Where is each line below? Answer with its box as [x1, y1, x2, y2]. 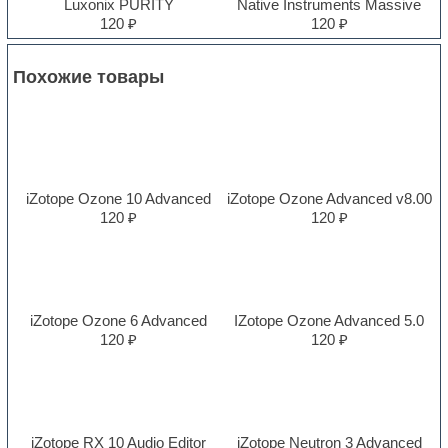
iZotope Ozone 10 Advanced [26, 189, 212, 207]
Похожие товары [13, 66, 165, 87]
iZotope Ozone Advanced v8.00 [226, 189, 432, 207]
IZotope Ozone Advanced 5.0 [234, 311, 425, 329]
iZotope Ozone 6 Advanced [30, 311, 208, 329]
